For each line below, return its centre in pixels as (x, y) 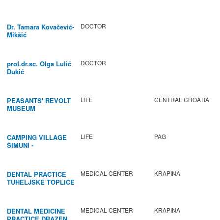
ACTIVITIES (25, 161)
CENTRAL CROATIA (182, 100)
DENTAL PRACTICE (37, 174)
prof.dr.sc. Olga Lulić (39, 64)
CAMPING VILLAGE (37, 137)
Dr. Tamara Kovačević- (41, 27)
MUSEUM (21, 109)
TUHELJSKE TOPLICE (41, 182)
